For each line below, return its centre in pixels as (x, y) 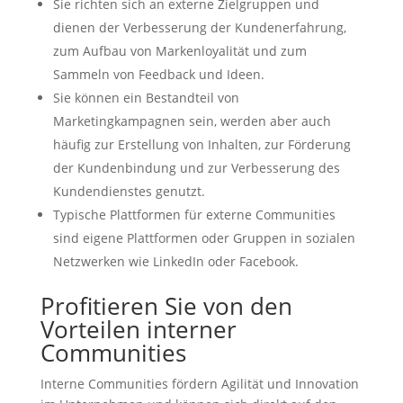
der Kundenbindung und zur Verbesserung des (196, 168)
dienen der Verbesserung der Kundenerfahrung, (199, 28)
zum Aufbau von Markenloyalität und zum (179, 51)
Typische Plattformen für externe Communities (194, 215)
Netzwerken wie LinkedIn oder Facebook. (175, 262)
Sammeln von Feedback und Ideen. (158, 75)
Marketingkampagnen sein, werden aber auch (192, 121)
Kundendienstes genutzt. (129, 192)
